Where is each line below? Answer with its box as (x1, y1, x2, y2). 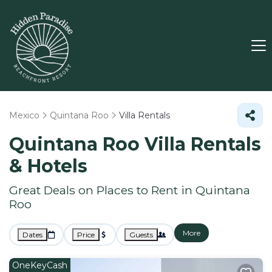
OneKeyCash (12, 260, 67, 271)
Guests (129, 230, 153, 239)
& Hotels (9, 155, 87, 177)
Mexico (9, 110, 39, 121)
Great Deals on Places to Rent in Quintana (9, 183, 250, 197)
